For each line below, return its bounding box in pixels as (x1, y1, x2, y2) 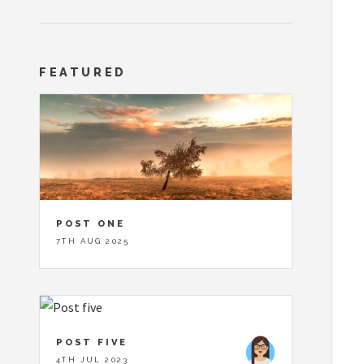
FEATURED (39, 65, 127, 80)
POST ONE (56, 218, 125, 230)
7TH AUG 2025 (56, 236, 130, 246)
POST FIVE (56, 336, 128, 348)
